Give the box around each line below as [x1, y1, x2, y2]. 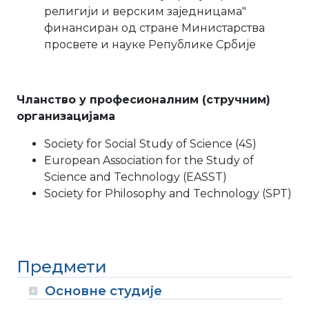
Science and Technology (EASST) [44, 170, 227, 183]
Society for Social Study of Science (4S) [44, 137, 257, 150]
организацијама [17, 110, 115, 123]
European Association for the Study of [44, 154, 254, 167]
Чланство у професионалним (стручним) [17, 93, 270, 106]
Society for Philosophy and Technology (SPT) [44, 187, 292, 200]
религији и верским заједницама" [44, 5, 246, 18]
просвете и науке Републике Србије [44, 38, 256, 51]
